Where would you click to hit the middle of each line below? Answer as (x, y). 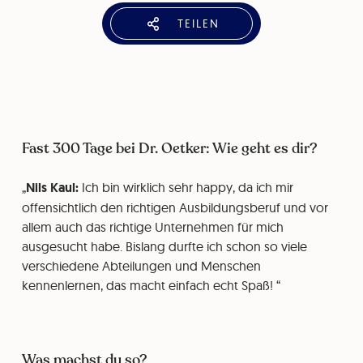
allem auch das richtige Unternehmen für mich (152, 227)
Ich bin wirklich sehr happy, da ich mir (187, 187)
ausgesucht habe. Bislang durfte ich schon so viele (164, 246)
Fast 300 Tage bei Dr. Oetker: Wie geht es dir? (169, 148)
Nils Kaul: (53, 188)
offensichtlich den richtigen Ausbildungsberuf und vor (175, 207)
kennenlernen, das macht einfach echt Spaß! (149, 285)
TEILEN (199, 23)
